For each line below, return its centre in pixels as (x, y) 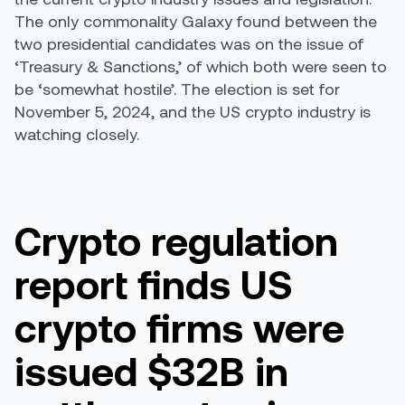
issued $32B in (151, 370)
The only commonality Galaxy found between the (196, 21)
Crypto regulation (176, 240)
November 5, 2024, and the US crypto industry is (193, 111)
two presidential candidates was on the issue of (189, 43)
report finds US (153, 283)
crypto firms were (179, 327)
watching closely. (77, 134)
